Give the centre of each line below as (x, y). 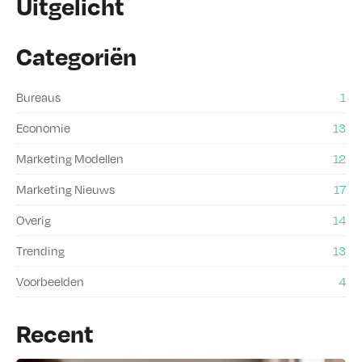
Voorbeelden (50, 281)
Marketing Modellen (70, 158)
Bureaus (38, 97)
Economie (43, 127)
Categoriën (76, 56)
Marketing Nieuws (65, 189)
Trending (40, 250)
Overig (34, 219)
